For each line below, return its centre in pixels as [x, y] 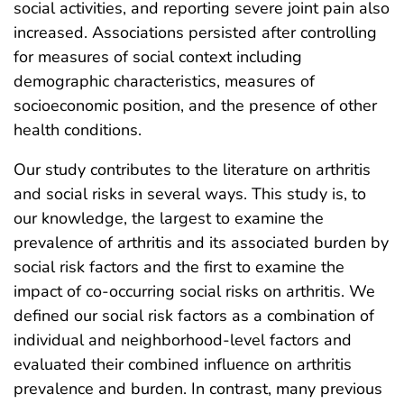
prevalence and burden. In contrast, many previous [198, 388]
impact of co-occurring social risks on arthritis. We [194, 291]
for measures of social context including [158, 56]
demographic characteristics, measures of [164, 81]
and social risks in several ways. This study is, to [190, 193]
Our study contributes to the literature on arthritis [192, 169]
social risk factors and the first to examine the [179, 266]
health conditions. [78, 129]
